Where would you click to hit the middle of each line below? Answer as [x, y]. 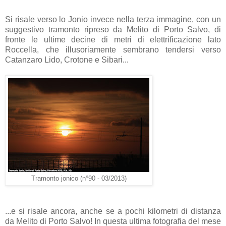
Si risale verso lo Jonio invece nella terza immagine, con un [113, 19]
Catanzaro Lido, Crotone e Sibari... [67, 60]
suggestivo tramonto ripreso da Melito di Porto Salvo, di [113, 29]
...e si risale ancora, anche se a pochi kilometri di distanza [113, 211]
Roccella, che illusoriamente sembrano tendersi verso [113, 49]
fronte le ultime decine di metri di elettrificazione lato [113, 39]
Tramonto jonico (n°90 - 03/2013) [79, 178]
